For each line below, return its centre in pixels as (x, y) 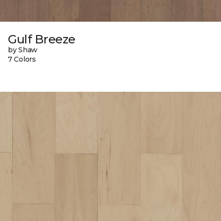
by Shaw (23, 50)
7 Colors (22, 59)
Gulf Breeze (42, 39)
